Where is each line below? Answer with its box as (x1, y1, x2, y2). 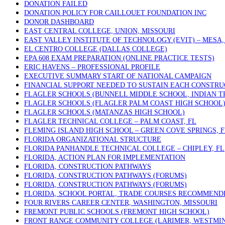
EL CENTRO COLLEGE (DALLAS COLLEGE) (24, 45, 167, 53)
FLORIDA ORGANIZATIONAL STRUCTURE (24, 136, 161, 143)
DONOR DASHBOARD (24, 18, 94, 26)
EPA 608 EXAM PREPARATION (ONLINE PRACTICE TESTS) (24, 54, 214, 62)
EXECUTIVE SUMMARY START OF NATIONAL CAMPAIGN (24, 72, 211, 80)
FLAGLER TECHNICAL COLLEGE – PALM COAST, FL (24, 118, 196, 125)
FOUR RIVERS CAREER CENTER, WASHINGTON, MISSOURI (24, 199, 217, 206)
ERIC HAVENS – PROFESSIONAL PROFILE (24, 63, 160, 71)
